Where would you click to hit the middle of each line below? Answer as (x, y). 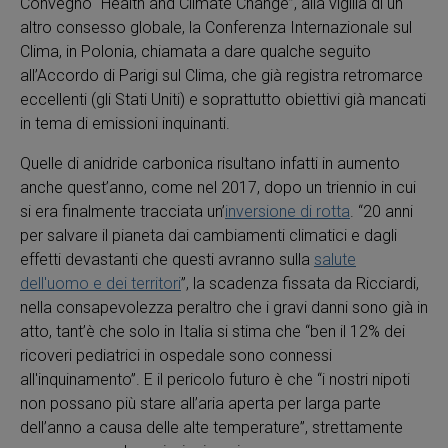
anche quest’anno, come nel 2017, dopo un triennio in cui (218, 187)
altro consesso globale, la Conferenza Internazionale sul (216, 27)
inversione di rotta (287, 211)
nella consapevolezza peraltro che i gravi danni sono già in (224, 307)
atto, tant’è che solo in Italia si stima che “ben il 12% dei (212, 331)
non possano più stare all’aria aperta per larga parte (200, 403)
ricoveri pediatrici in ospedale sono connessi (176, 355)
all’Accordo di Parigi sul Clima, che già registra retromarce (221, 75)
